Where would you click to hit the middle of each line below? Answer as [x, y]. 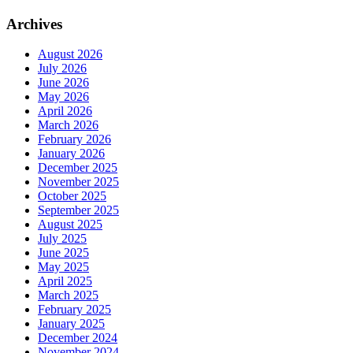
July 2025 [62, 239]
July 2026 [62, 69]
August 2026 [70, 54]
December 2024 [78, 338]
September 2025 [78, 210]
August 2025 [70, 225]
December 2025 [78, 168]
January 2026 [71, 154]
